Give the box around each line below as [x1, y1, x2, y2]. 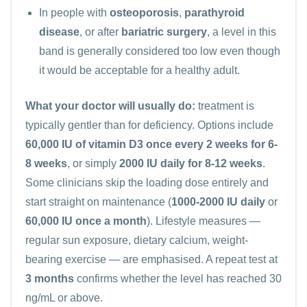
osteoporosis [110, 6, 179, 19]
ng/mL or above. [25, 291, 103, 304]
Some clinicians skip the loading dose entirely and [25, 176, 269, 188]
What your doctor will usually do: [25, 99, 195, 112]
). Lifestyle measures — [147, 214, 260, 227]
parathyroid [184, 6, 245, 19]
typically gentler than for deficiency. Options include [25, 119, 273, 131]
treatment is [195, 99, 254, 112]
